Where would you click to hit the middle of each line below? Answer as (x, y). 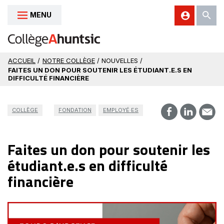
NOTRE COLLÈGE (69, 60)
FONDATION (75, 110)
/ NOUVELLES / (120, 60)
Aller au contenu (36, 16)
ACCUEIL (22, 60)
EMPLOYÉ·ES (121, 110)
